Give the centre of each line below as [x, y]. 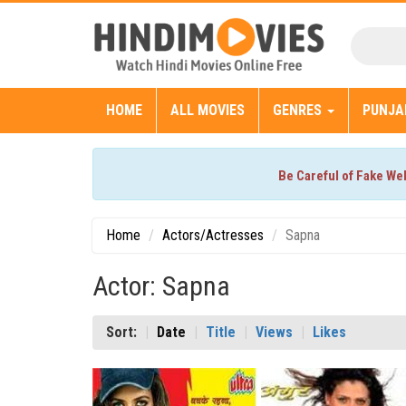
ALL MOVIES [208, 111]
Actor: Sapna [161, 286]
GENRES [299, 111]
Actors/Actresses [213, 236]
